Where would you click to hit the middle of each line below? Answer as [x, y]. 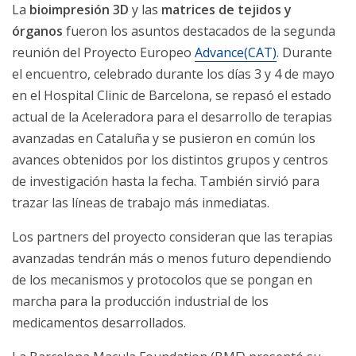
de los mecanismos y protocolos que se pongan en [162, 279]
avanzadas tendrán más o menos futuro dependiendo [172, 258]
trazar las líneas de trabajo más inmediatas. [141, 202]
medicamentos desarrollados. [99, 322]
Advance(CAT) [236, 52]
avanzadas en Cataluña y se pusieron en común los [164, 138]
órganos [37, 31]
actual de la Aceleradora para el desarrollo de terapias [172, 116]
